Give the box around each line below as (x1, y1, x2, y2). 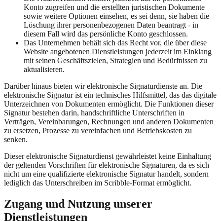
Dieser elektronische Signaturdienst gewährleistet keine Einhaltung (4, 152, 211, 161)
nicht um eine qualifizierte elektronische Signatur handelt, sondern (4, 170, 209, 179)
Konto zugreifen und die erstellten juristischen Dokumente (24, 3, 205, 12)
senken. (4, 135, 28, 144)
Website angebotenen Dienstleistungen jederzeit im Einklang (24, 47, 212, 56)
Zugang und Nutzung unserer (4, 197, 152, 210)
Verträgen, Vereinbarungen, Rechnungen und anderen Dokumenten (4, 117, 214, 126)
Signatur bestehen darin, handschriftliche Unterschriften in (4, 109, 184, 117)
